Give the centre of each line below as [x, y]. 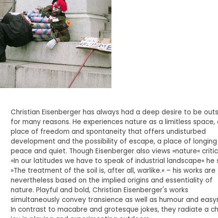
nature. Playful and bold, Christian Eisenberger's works [100, 190]
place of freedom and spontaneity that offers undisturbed [109, 132]
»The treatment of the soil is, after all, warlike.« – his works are [113, 171]
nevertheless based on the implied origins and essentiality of [112, 180]
